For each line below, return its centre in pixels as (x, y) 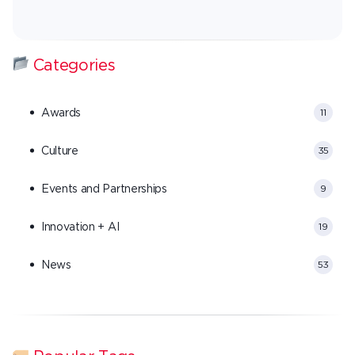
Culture (60, 151)
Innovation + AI (80, 227)
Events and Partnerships (104, 189)
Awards (61, 113)
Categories (72, 65)
